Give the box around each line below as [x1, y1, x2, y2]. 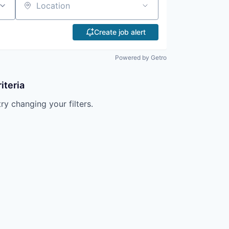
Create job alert [94, 28, 146, 36]
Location [14, 5, 49, 15]
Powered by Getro [115, 54, 167, 61]
